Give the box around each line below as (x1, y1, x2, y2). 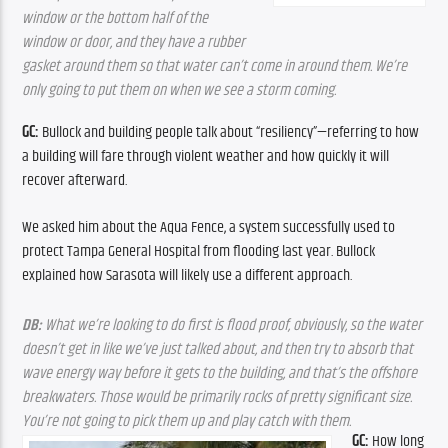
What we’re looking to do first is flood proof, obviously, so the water (45, 312, 423, 338)
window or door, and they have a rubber (22, 29, 246, 55)
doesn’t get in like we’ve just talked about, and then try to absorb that (22, 336, 414, 362)
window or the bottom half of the (22, 5, 209, 31)
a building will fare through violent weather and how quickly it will (22, 144, 390, 170)
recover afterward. (22, 168, 128, 194)
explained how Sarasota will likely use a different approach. (22, 262, 356, 288)
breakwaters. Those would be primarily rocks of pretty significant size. (22, 384, 413, 410)
